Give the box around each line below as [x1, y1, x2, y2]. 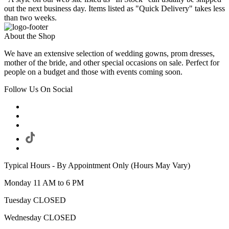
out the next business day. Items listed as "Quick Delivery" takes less [4, 4, 225, 13]
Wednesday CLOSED [4, 213, 76, 222]
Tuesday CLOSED [4, 196, 66, 205]
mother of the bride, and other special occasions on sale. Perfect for [4, 58, 219, 67]
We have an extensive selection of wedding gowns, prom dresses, [4, 49, 215, 58]
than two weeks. [4, 13, 57, 22]
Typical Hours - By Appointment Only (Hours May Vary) [4, 161, 190, 170]
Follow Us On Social [4, 85, 73, 94]
